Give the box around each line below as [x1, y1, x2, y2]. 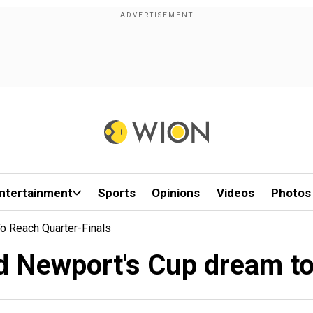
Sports [97, 186, 136, 200]
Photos [270, 186, 311, 200]
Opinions [152, 186, 201, 200]
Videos [217, 186, 255, 200]
